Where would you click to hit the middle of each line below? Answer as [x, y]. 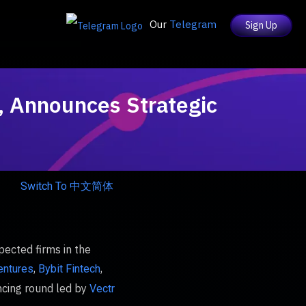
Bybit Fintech [69, 269]
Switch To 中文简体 [67, 186]
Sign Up [261, 25]
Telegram [193, 25]
